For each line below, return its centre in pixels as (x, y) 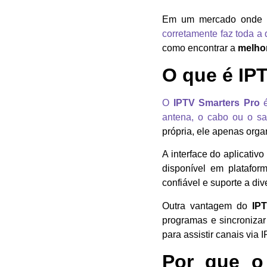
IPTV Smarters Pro (216, 103)
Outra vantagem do (207, 206)
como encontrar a (200, 48)
